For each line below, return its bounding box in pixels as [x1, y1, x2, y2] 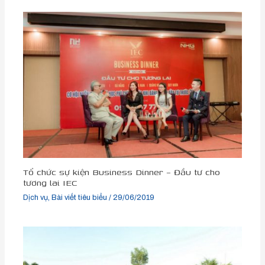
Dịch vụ [23, 193, 49, 202]
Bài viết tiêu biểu [51, 193, 108, 202]
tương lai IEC [23, 176, 77, 189]
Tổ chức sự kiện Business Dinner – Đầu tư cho [23, 165, 221, 178]
